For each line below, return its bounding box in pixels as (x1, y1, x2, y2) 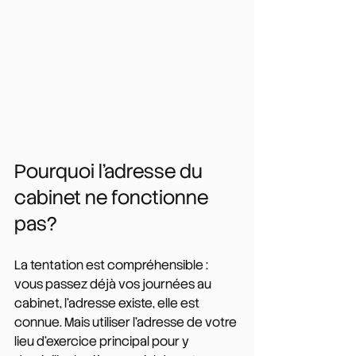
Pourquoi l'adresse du (14, 158, 207, 184)
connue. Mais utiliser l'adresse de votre (14, 313, 239, 331)
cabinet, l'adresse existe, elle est (14, 294, 202, 311)
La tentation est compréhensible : (14, 256, 211, 273)
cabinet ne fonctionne (14, 184, 212, 210)
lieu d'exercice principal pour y (14, 332, 192, 350)
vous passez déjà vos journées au (14, 275, 214, 292)
